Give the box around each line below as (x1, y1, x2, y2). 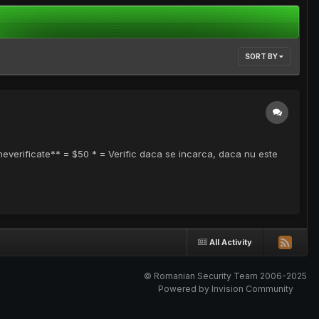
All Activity (209, 236, 252, 247)
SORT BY (245, 52, 279, 61)
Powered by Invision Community (157, 283, 293, 295)
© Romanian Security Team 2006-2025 (144, 271, 307, 282)
